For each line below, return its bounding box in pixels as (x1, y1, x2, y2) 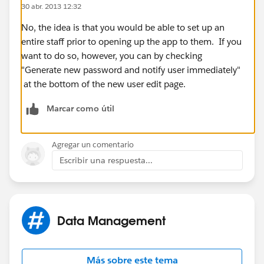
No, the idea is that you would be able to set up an (21, 21, 225, 33)
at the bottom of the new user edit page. (21, 78, 186, 90)
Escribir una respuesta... (60, 154, 153, 166)
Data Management (57, 212, 166, 228)
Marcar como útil (47, 103, 114, 114)
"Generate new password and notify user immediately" (21, 64, 240, 75)
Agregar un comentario (52, 139, 134, 150)
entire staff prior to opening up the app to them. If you (21, 35, 242, 47)
